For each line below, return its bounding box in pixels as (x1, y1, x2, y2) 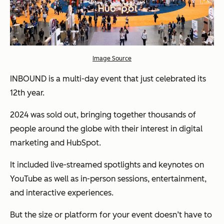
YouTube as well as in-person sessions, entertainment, (10, 173, 206, 183)
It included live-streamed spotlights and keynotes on (10, 159, 204, 169)
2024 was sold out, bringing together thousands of (10, 109, 196, 119)
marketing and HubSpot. (10, 137, 101, 147)
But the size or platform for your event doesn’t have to (10, 209, 212, 219)
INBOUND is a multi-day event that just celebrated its (10, 73, 206, 83)
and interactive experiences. (10, 187, 113, 197)
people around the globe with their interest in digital (10, 123, 202, 133)
